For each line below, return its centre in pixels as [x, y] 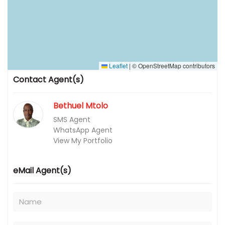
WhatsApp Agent [83, 130]
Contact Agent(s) [48, 79]
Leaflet [118, 65]
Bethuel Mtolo [81, 105]
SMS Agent [72, 119]
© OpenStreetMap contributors [173, 65]
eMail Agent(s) [42, 170]
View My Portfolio [83, 140]
